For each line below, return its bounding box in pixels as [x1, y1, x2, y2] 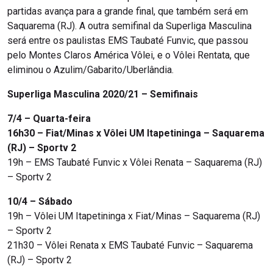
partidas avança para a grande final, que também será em [7, 5, 248, 18]
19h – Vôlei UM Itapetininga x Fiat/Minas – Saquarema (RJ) [7, 210, 260, 222]
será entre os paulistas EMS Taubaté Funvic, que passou [7, 35, 248, 47]
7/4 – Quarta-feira [7, 113, 91, 125]
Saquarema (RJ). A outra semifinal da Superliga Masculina [7, 20, 252, 32]
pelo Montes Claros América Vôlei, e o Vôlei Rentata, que [7, 49, 250, 62]
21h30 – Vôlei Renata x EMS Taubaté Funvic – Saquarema [7, 239, 253, 252]
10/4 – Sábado [7, 196, 73, 208]
